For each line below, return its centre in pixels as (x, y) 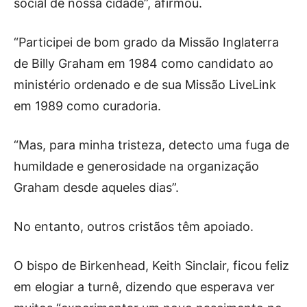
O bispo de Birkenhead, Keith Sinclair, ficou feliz (151, 265)
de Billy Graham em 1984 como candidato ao (144, 63)
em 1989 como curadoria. (87, 106)
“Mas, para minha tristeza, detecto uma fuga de (151, 145)
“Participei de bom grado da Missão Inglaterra (146, 42)
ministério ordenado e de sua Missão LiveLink (145, 84)
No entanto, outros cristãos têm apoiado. (134, 226)
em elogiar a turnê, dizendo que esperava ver (144, 286)
